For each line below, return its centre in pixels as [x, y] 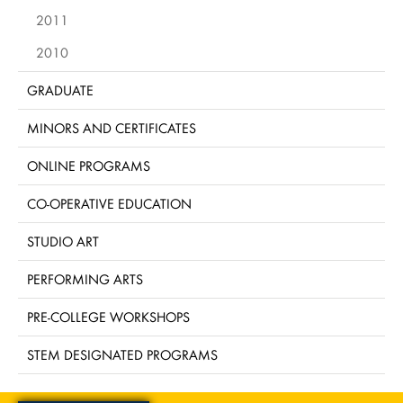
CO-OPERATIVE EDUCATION [109, 203]
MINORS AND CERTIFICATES [112, 128]
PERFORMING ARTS [85, 279]
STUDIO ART [63, 241]
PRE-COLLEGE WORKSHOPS [108, 317]
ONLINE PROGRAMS [89, 166]
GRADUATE [60, 90]
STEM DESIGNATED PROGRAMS [122, 354]
